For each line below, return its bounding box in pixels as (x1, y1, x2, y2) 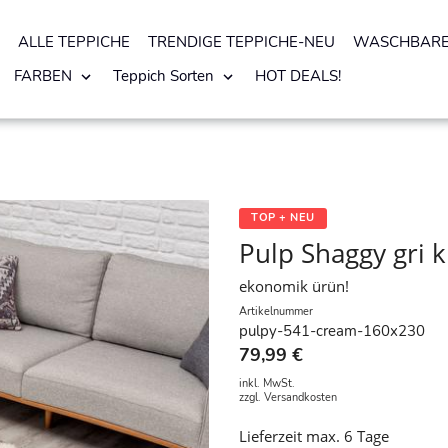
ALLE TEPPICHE (18, 32, 130, 52)
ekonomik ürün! (239, 276, 349, 297)
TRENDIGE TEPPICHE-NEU (148, 32, 335, 52)
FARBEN (14, 66, 72, 86)
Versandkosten (264, 389, 337, 405)
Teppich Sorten (112, 66, 214, 86)
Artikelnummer (239, 304, 313, 320)
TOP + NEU (251, 210, 315, 226)
